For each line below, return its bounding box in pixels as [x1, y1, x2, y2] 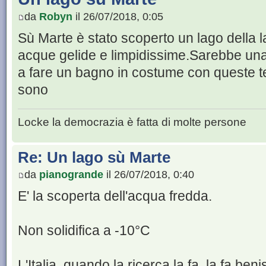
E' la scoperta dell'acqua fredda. [18, 188, 212, 204]
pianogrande [39, 169, 103, 181]
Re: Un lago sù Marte [18, 148, 170, 166]
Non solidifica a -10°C [18, 223, 150, 239]
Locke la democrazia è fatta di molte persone [18, 115, 246, 128]
